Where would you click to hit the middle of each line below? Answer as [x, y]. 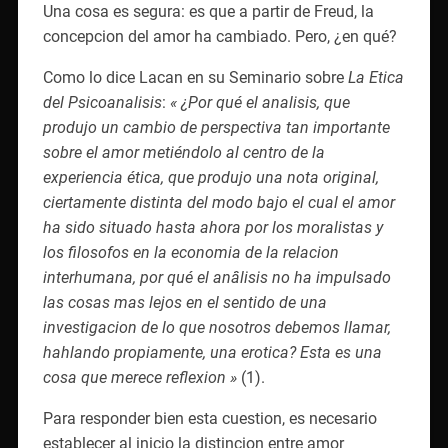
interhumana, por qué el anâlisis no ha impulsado [216, 277]
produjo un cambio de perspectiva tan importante [216, 127]
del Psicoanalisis [102, 102]
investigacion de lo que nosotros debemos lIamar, [216, 327]
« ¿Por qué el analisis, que [259, 102]
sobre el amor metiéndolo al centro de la [183, 152]
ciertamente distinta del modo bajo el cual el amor [218, 202]
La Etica [375, 77]
